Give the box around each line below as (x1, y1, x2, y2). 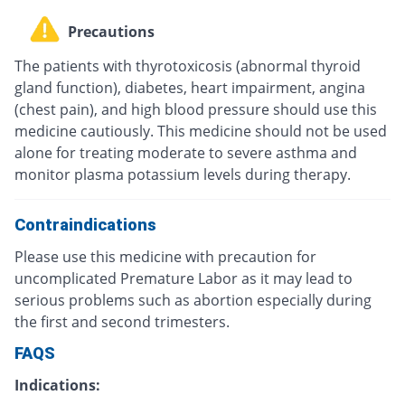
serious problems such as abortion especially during (14, 289, 372, 310)
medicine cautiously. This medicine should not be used (14, 120, 387, 141)
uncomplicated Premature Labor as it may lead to (14, 268, 353, 288)
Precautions (68, 22, 155, 42)
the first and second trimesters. (14, 311, 230, 332)
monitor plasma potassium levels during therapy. (14, 164, 358, 184)
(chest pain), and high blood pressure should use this (14, 99, 377, 119)
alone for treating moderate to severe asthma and (14, 142, 357, 163)
